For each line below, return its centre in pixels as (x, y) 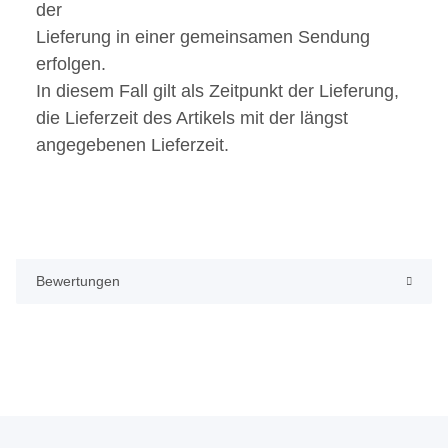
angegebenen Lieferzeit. (132, 145)
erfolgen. (71, 64)
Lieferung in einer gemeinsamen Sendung (203, 37)
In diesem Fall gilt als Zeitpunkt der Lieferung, (217, 91)
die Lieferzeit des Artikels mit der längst (192, 118)
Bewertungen (78, 281)
